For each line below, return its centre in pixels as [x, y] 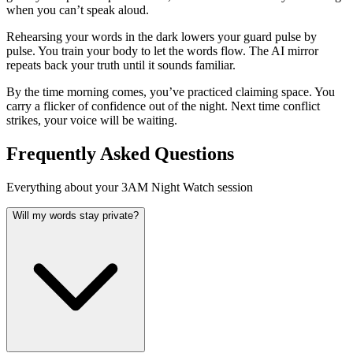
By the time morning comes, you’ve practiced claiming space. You [171, 92]
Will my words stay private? [76, 216]
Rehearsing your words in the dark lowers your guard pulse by [162, 37]
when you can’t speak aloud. [78, 10]
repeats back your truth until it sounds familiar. [121, 65]
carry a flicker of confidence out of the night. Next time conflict [163, 106]
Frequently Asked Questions [120, 154]
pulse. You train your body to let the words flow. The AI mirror [162, 51]
